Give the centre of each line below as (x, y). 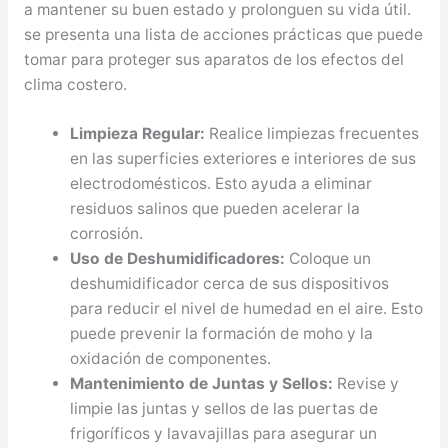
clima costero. (75, 84)
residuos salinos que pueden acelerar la (215, 209)
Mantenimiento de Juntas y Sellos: (202, 384)
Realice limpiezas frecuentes (312, 134)
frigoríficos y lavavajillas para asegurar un (224, 434)
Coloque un (328, 259)
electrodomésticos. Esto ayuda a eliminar (221, 184)
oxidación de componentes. (171, 359)
